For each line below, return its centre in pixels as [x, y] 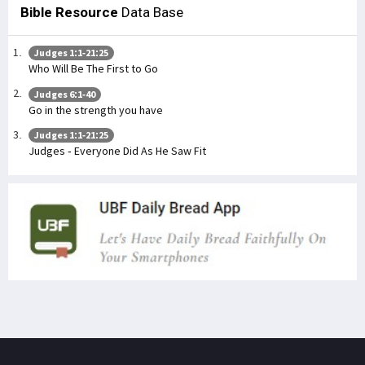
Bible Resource [69, 12]
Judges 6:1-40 [65, 94]
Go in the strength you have [96, 110]
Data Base [151, 12]
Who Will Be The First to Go [93, 69]
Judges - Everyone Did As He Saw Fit [117, 151]
